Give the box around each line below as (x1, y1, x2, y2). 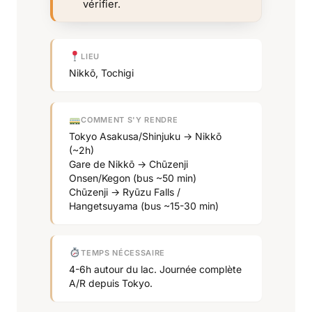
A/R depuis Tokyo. (69, 276, 153, 289)
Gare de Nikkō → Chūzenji (69, 157, 188, 170)
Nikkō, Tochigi (69, 66, 134, 79)
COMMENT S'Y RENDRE (81, 115, 178, 125)
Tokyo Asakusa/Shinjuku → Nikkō (69, 130, 221, 142)
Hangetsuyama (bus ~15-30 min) (69, 199, 219, 212)
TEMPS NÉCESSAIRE (81, 248, 165, 258)
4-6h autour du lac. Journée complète (69, 263, 242, 275)
